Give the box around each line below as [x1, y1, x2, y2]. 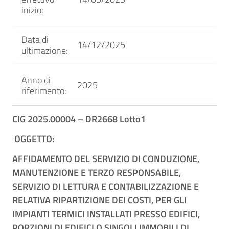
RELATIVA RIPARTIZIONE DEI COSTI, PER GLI [12, 193, 187, 207]
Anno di [21, 73, 51, 87]
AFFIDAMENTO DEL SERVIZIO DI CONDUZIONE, [12, 152, 199, 166]
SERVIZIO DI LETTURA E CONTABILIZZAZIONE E [12, 179, 199, 193]
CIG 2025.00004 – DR [12, 112, 97, 126]
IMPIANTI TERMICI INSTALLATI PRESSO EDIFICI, [12, 207, 200, 221]
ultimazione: [21, 43, 68, 57]
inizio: [21, 3, 43, 17]
